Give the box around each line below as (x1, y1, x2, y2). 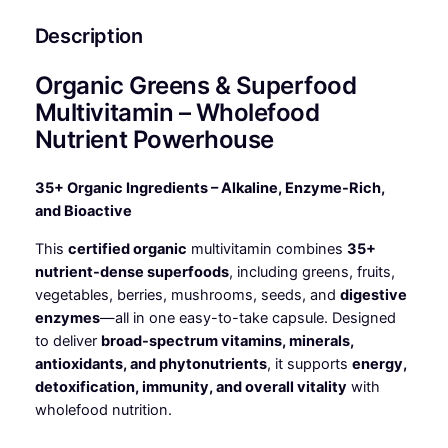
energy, (351, 354, 407, 373)
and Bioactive (34, 202, 132, 221)
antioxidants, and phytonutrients (34, 354, 267, 373)
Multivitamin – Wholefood (34, 97, 320, 127)
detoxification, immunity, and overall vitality (34, 377, 347, 396)
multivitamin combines (186, 239, 347, 258)
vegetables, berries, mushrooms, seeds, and (34, 285, 340, 304)
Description (34, 23, 143, 48)
